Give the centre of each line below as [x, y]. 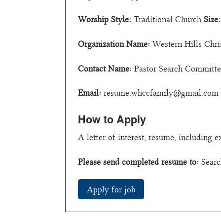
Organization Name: [114, 44]
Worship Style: [105, 19]
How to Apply [112, 119]
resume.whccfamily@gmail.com [161, 93]
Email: [90, 93]
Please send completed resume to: [138, 162]
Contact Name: [105, 68]
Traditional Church [167, 19]
